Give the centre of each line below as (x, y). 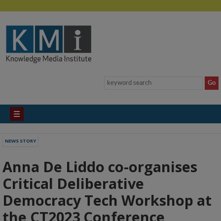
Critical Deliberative (73, 183)
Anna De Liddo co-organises (100, 166)
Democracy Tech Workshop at (107, 200)
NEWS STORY (20, 141)
